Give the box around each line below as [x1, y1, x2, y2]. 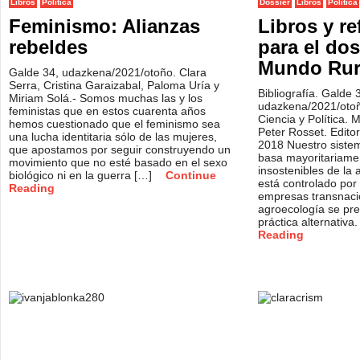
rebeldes [9, 36, 88, 58]
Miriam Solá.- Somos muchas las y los [9, 92, 202, 104]
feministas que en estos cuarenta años [9, 104, 206, 117]
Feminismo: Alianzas [9, 15, 200, 37]
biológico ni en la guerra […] [9, 169, 155, 182]
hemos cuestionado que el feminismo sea [9, 117, 220, 130]
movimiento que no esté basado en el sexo [9, 156, 227, 169]
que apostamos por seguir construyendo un [9, 143, 231, 156]
